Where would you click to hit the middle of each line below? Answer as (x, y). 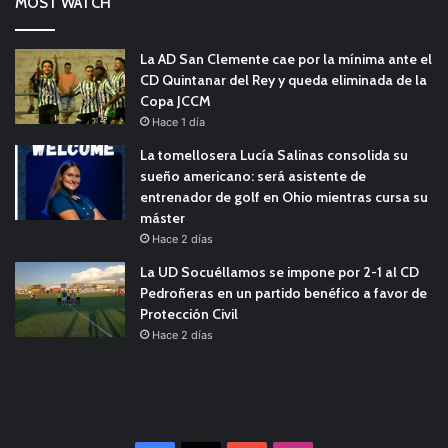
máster (162, 218)
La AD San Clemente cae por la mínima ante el (286, 59)
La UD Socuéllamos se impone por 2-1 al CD (279, 272)
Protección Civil (189, 314)
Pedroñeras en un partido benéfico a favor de (283, 293)
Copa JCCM (175, 101)
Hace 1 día (178, 122)
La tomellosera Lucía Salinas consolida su (274, 155)
